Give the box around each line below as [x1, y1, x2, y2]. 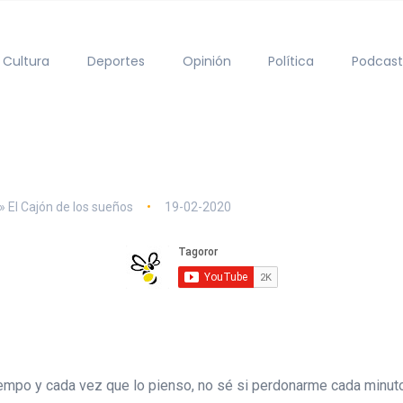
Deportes [86, 51, 145, 70]
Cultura [3, 51, 50, 70]
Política [268, 51, 315, 70]
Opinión [182, 51, 231, 70]
